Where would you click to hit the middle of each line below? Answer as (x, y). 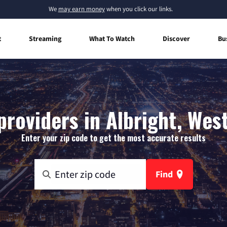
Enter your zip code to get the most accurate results (113, 138)
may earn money (81, 9)
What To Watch (112, 38)
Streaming (45, 38)
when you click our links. (139, 9)
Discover (176, 38)
